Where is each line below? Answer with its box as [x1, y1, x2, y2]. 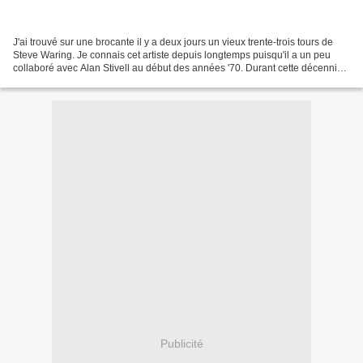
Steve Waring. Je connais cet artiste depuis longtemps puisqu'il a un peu [13, 49, 331, 62]
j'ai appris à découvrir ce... [13, 75, 127, 88]
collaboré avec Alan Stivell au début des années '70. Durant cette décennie [13, 62, 343, 75]
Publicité [160, 336, 203, 350]
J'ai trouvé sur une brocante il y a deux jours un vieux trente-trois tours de [13, 36, 333, 49]
